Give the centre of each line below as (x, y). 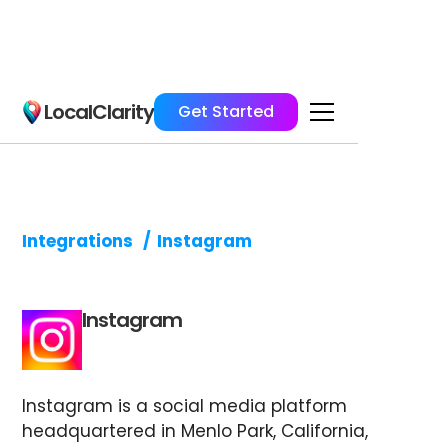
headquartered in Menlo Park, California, (195, 431)
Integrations (78, 241)
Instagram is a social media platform (185, 406)
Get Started (226, 111)
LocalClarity (99, 111)
